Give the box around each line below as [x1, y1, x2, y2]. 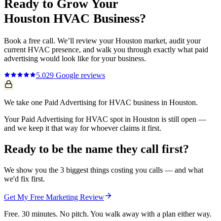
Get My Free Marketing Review [4, 193, 104, 202]
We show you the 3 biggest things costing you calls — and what [4, 166, 203, 175]
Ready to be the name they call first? [4, 143, 189, 156]
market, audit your [142, 37, 201, 45]
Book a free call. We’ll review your [4, 37, 115, 45]
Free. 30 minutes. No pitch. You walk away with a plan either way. [4, 210, 212, 219]
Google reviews [54, 71, 105, 80]
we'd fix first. [4, 175, 45, 184]
